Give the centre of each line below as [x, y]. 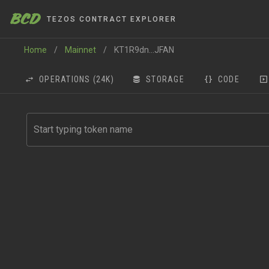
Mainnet [80, 50]
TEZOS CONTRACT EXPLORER [112, 19]
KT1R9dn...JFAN [144, 50]
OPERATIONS [65, 79]
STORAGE [165, 79]
